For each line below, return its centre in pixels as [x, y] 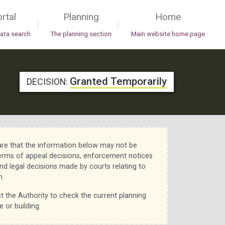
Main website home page [168, 34]
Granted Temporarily [118, 82]
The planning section [81, 34]
